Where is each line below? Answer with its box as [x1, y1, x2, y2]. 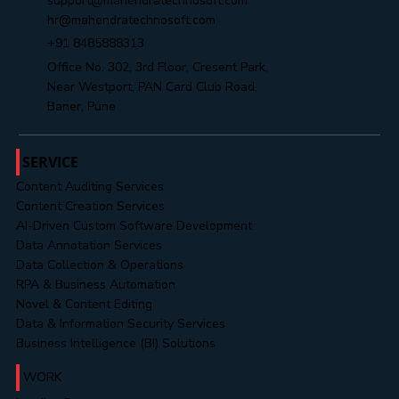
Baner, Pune [47, 97, 117, 115]
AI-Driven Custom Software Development [15, 217, 252, 235]
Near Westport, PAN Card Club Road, [47, 77, 258, 95]
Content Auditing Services [15, 178, 164, 196]
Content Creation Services [15, 198, 165, 216]
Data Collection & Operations [15, 256, 183, 274]
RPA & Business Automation [15, 276, 175, 294]
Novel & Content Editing [15, 296, 152, 313]
